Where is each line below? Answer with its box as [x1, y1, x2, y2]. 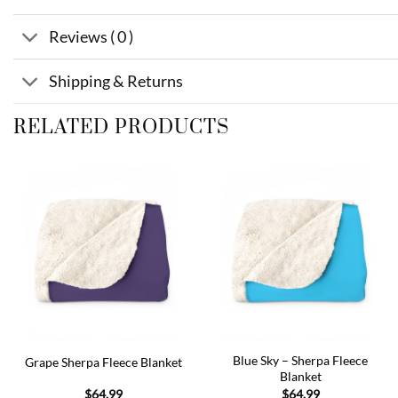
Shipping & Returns [49, 71, 184, 91]
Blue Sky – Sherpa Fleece [233, 353, 369, 369]
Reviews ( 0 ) [49, 27, 134, 46]
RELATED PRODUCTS [13, 115, 229, 140]
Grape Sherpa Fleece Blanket [24, 354, 182, 370]
